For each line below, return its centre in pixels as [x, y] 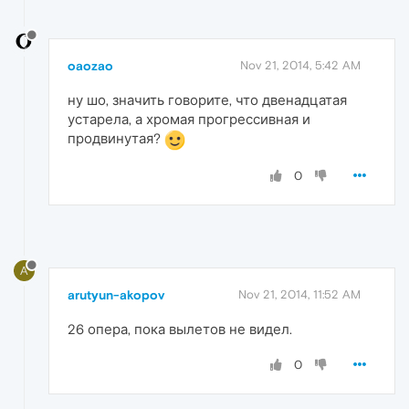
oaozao [90, 65]
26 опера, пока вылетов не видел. [180, 330]
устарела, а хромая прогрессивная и [189, 119]
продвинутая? [116, 138]
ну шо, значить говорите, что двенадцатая [207, 100]
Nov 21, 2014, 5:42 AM [300, 65]
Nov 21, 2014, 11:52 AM [299, 295]
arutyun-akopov [116, 295]
